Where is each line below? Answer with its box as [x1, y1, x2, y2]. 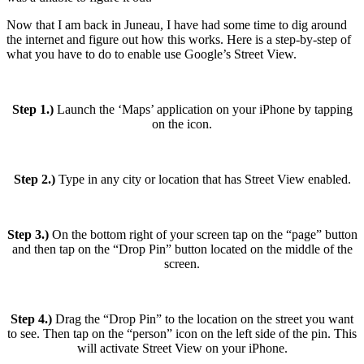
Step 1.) [11, 102, 54, 116]
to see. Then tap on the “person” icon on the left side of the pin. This [7, 326, 357, 340]
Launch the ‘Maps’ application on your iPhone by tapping [53, 102, 353, 116]
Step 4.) [11, 311, 52, 326]
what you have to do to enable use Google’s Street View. [6, 46, 297, 61]
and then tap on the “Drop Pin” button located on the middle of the [11, 241, 353, 256]
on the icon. [152, 116, 212, 131]
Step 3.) [6, 227, 49, 241]
